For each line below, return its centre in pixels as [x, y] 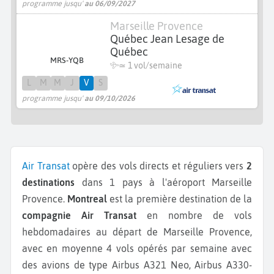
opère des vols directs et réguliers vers [158, 166]
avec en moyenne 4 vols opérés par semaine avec [137, 248]
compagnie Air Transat [79, 215]
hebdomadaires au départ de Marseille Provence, [137, 232]
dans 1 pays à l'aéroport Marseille [163, 182]
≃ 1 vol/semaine [150, 66]
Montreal [87, 199]
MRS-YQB [67, 61]
